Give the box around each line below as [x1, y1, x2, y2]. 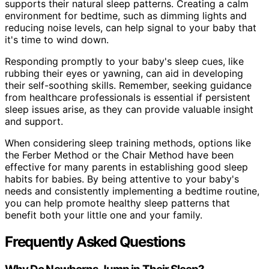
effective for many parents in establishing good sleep [5, 161, 248, 174]
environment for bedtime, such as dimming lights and [5, 10, 247, 22]
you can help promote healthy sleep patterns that [5, 197, 230, 210]
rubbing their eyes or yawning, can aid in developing [5, 67, 243, 80]
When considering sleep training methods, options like [5, 137, 251, 150]
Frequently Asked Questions [5, 233, 185, 251]
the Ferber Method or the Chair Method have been [5, 149, 234, 162]
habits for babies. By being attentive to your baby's [5, 173, 239, 186]
